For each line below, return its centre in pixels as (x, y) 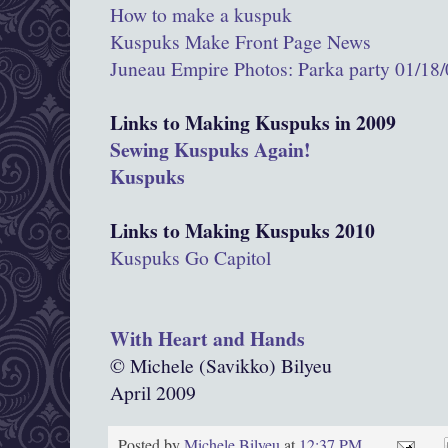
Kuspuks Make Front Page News (240, 42)
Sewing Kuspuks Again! (210, 150)
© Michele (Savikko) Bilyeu (221, 366)
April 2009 (153, 393)
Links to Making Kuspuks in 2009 (253, 123)
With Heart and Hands (207, 339)
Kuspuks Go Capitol (190, 258)
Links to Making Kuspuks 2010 (242, 231)
